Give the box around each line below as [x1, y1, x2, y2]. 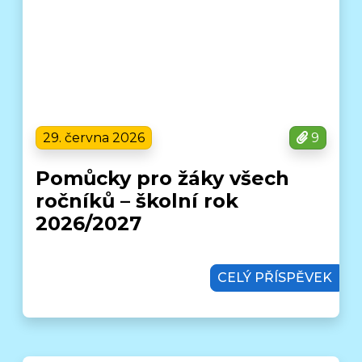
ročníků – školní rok [36, 188, 239, 213]
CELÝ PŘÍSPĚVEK [217, 269, 332, 285]
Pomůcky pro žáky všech [36, 166, 290, 190]
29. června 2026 [43, 129, 145, 145]
